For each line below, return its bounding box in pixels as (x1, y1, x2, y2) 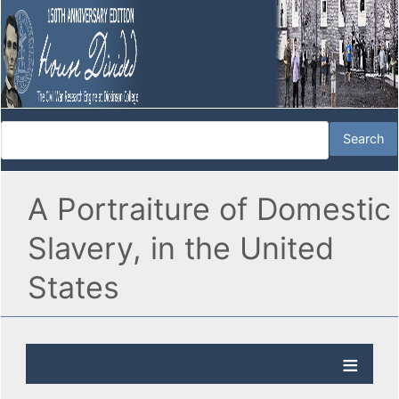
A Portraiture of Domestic (28, 191, 391, 228)
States (28, 269, 119, 306)
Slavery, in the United (28, 230, 334, 267)
